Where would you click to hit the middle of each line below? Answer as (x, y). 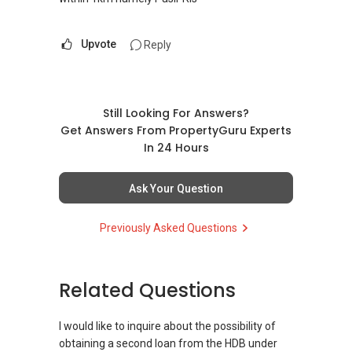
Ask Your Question (176, 189)
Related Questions (147, 291)
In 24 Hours (176, 148)
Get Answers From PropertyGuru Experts (176, 131)
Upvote (98, 44)
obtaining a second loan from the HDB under (168, 344)
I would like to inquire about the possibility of (167, 326)
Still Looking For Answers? (176, 114)
